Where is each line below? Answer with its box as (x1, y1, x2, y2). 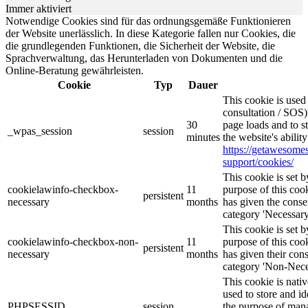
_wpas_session (8, 125, 72, 137)
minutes (186, 131, 220, 144)
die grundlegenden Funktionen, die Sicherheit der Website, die (5, 40, 275, 52)
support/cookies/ (223, 156, 294, 168)
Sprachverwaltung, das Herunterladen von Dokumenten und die (5, 52, 283, 65)
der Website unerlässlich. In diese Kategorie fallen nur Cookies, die (5, 27, 296, 40)
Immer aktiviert (5, 3, 71, 15)
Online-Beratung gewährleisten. (5, 65, 144, 77)
